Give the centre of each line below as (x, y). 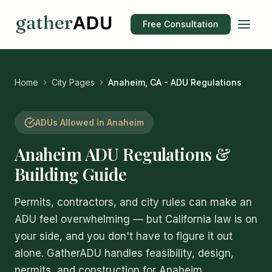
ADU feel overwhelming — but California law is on (136, 219)
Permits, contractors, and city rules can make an (133, 202)
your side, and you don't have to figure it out (124, 236)
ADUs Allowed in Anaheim (90, 122)
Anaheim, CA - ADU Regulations (175, 82)
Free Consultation (181, 24)
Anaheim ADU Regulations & (123, 154)
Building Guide (71, 174)
